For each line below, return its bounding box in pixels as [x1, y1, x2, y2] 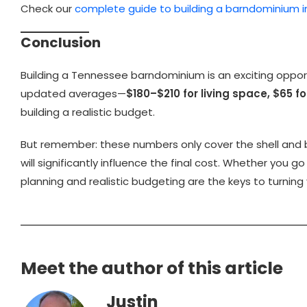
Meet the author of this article [21, 256, 283, 280]
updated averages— [21, 86, 126, 101]
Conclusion [21, 32, 101, 52]
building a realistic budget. [21, 104, 155, 119]
